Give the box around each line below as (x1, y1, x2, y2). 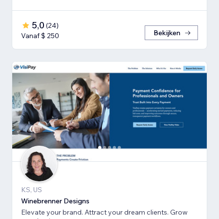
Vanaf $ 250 (21, 31, 59, 41)
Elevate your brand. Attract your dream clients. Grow (21, 208, 188, 217)
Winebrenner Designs (21, 197, 89, 206)
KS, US (21, 185, 42, 195)
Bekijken (153, 28, 180, 38)
